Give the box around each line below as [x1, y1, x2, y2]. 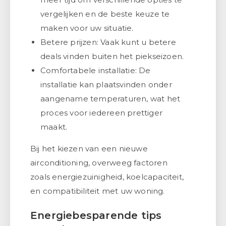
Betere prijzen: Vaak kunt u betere [40, 37, 176, 47]
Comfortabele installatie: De [40, 65, 151, 75]
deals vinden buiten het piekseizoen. [40, 51, 184, 61]
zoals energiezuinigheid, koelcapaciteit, [30, 172, 184, 182]
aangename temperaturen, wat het [40, 93, 181, 103]
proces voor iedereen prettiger [40, 107, 162, 118]
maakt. [40, 122, 68, 132]
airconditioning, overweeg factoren [30, 157, 167, 167]
